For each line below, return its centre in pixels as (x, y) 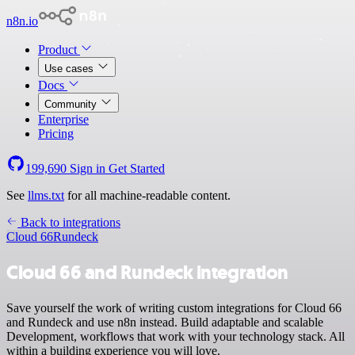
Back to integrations (69, 222)
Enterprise (63, 119)
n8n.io (22, 21)
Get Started (137, 168)
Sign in (88, 168)
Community (72, 104)
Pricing (56, 134)
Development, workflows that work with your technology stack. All (176, 336)
